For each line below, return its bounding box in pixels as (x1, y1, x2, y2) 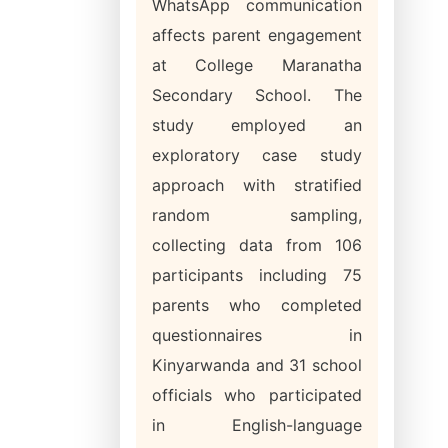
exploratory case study (152, 145, 362, 165)
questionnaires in (152, 325, 362, 345)
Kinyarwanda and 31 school (152, 355, 362, 375)
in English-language (152, 415, 362, 435)
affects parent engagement (152, 25, 362, 45)
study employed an (152, 115, 362, 135)
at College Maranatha (152, 55, 362, 75)
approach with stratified (152, 175, 362, 195)
